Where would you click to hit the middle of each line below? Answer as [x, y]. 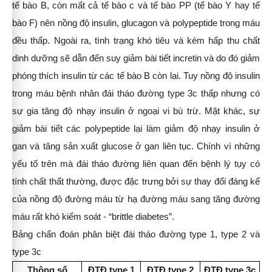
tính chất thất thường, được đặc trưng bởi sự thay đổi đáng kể [136, 182]
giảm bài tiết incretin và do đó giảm [192, 58]
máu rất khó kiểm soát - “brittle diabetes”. [93, 217]
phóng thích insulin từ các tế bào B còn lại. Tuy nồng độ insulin [136, 76]
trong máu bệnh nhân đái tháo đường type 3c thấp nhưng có [136, 93]
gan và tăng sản [45, 146]
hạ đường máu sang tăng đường [194, 199]
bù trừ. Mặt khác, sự [217, 111]
